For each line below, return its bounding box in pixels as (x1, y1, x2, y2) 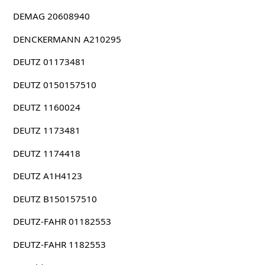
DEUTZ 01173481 (12, 56, 86, 68)
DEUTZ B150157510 (12, 192, 97, 205)
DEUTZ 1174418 (12, 147, 80, 159)
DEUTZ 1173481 (12, 124, 80, 137)
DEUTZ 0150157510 (12, 78, 96, 91)
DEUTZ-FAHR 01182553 (12, 215, 111, 228)
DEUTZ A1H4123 (12, 170, 82, 182)
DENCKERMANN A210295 (12, 33, 121, 45)
